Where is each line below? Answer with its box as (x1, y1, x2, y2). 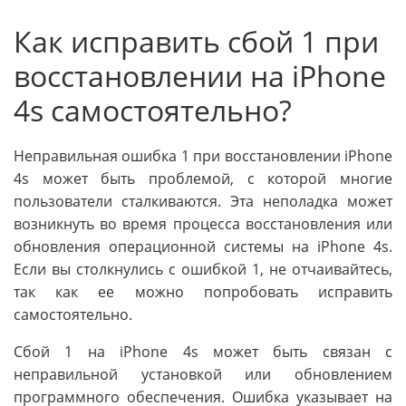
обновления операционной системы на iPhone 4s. (14, 237, 392, 257)
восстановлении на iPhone (14, 55, 386, 95)
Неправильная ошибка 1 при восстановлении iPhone (14, 146, 392, 167)
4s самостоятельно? (14, 90, 292, 130)
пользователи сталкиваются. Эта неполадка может (14, 191, 392, 212)
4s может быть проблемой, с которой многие (14, 169, 392, 189)
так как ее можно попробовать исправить (14, 282, 392, 303)
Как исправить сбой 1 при (14, 21, 379, 61)
